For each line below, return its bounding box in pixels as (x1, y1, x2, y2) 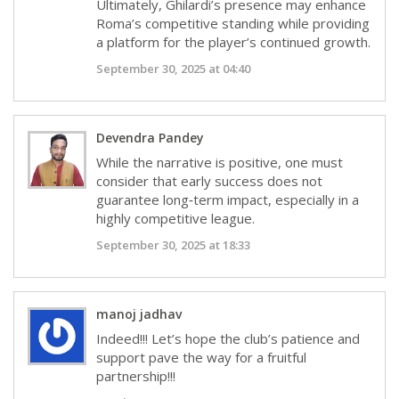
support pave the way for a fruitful (96, 347, 307, 366)
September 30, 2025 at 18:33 (96, 236, 251, 253)
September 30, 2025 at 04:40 (96, 60, 251, 77)
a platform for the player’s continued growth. (96, 32, 371, 51)
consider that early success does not (96, 171, 323, 190)
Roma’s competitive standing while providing (96, 13, 370, 32)
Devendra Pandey (96, 128, 205, 146)
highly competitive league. (96, 208, 256, 227)
